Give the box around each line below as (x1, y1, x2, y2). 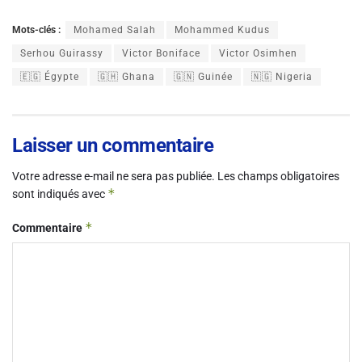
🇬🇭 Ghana (98, 70, 155, 82)
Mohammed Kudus (175, 23, 270, 36)
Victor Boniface (122, 47, 200, 59)
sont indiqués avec (12, 187, 107, 200)
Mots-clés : (12, 23, 61, 36)
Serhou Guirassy (20, 47, 103, 59)
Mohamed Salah (74, 23, 156, 36)
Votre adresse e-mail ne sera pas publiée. (12, 169, 215, 183)
